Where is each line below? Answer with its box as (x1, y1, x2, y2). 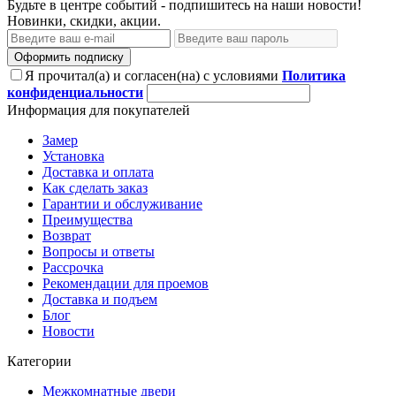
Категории (7, 353, 72, 369)
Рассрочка (42, 259, 103, 275)
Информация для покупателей (7, 102, 190, 118)
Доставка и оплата (42, 164, 154, 179)
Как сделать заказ (42, 179, 148, 195)
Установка (42, 148, 104, 164)
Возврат (42, 227, 91, 243)
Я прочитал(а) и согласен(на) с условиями (25, 67, 282, 83)
